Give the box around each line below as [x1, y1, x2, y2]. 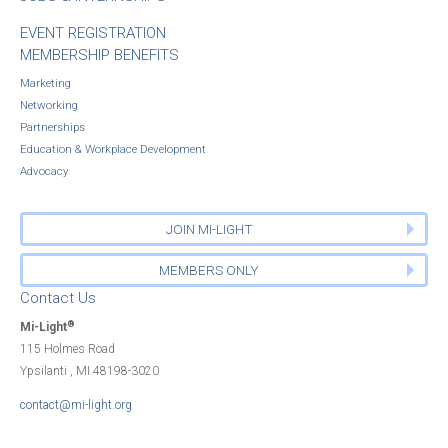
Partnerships [20, 120, 85, 134]
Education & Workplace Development [20, 142, 206, 156]
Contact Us [20, 289, 96, 307]
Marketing [20, 76, 71, 90]
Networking [20, 98, 78, 112]
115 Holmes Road [20, 342, 115, 356]
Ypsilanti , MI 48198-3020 [20, 364, 159, 378]
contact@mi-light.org [20, 398, 132, 412]
